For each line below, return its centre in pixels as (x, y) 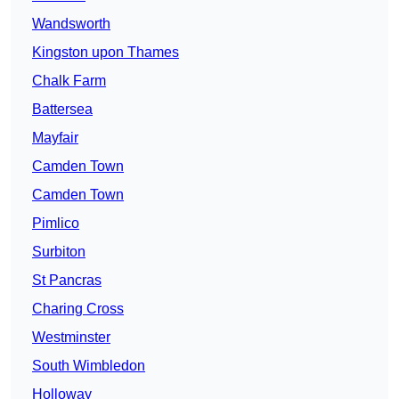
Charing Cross (78, 309)
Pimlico (56, 224)
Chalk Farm (69, 81)
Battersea (62, 110)
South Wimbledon (89, 366)
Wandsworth (71, 24)
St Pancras (67, 281)
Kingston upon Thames (106, 53)
